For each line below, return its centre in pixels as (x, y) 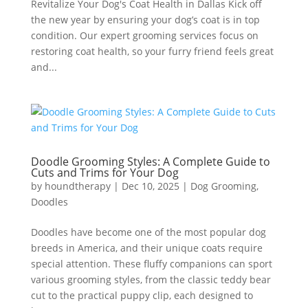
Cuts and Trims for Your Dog (104, 173)
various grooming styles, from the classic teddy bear (151, 279)
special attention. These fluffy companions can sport (151, 264)
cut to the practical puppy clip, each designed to (142, 295)
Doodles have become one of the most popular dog (148, 232)
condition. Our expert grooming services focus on (144, 35)
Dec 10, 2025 (150, 186)
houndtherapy (77, 186)
